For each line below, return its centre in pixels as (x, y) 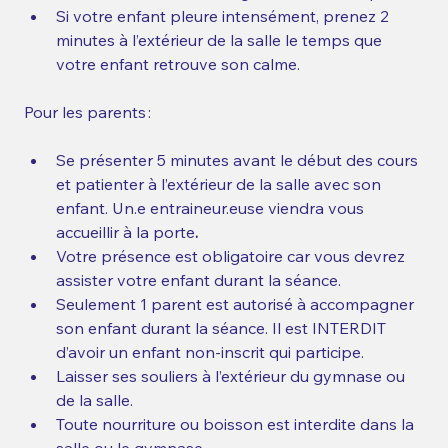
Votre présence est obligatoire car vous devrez (232, 256)
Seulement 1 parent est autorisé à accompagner (237, 304)
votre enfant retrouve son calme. (181, 64)
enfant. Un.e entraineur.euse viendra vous (212, 208)
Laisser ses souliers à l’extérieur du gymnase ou (232, 376)
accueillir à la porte (125, 232)
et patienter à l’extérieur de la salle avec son (220, 184)
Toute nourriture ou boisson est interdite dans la (237, 424)
